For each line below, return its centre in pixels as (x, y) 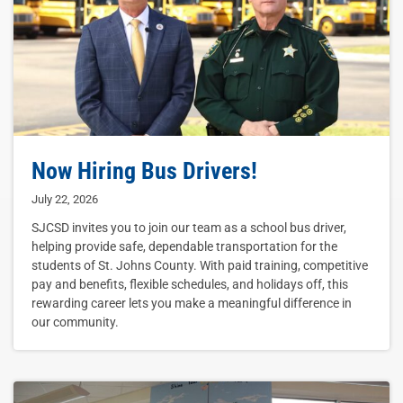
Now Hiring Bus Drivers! (144, 171)
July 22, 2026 (65, 200)
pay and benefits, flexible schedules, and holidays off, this (190, 285)
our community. (75, 322)
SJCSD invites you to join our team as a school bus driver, (189, 228)
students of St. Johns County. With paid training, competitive (200, 266)
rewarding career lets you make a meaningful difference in (192, 304)
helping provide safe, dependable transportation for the (184, 247)
